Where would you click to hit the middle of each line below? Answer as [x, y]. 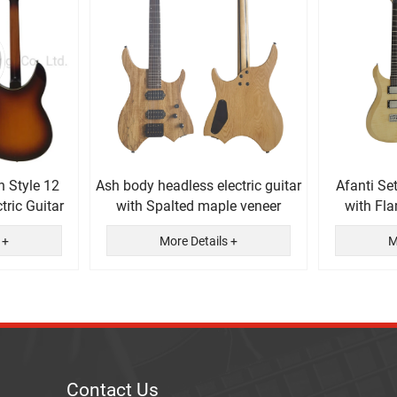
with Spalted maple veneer [198, 206]
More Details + [198, 241]
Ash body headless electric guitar [198, 185]
